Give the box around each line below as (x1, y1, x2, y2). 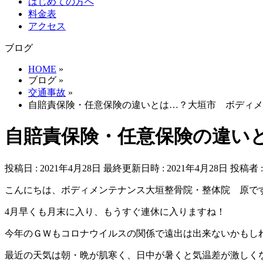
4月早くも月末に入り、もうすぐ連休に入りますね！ (5, 206, 225, 217)
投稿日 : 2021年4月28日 (5, 163, 101, 173)
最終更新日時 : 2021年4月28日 (103, 163, 228, 173)
